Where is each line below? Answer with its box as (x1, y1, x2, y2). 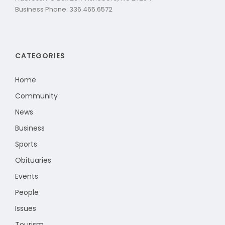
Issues (15, 203, 36, 213)
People (15, 187, 39, 197)
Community (15, 90, 58, 101)
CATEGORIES (15, 50, 65, 61)
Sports (15, 139, 37, 149)
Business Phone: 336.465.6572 (15, 4, 113, 14)
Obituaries (15, 155, 51, 165)
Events (15, 171, 38, 181)
